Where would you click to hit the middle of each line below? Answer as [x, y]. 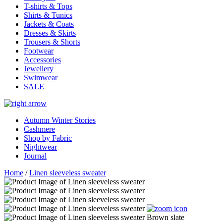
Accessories [42, 60]
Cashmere [39, 129]
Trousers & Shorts [52, 42]
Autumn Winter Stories [60, 120]
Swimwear [41, 78]
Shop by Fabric [48, 138]
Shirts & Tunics [48, 15]
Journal [35, 156]
